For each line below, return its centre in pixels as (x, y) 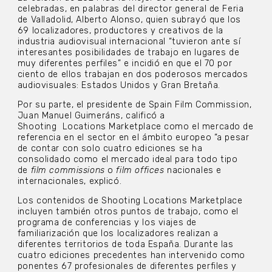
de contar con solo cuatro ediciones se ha (110, 149)
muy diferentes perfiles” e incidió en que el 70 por (125, 63)
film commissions (68, 171)
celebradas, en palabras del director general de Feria (131, 8)
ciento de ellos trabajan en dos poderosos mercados (133, 74)
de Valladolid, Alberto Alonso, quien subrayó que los (129, 19)
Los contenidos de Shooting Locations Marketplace (130, 201)
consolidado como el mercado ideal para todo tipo (127, 160)
